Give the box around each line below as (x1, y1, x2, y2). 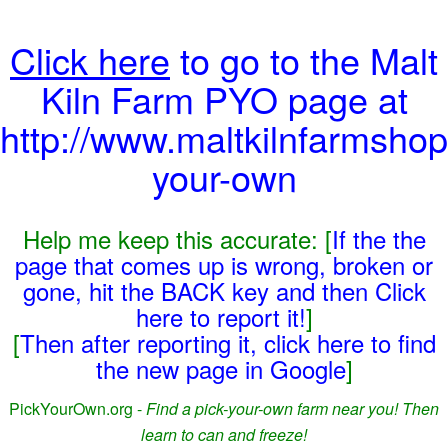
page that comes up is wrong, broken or (15, 247, 433, 282)
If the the (331, 221, 426, 256)
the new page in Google (95, 351, 346, 386)
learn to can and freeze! (141, 423, 307, 446)
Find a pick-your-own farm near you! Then (146, 397, 439, 420)
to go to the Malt (170, 34, 438, 85)
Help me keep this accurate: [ (22, 221, 332, 256)
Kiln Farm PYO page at (40, 73, 408, 124)
